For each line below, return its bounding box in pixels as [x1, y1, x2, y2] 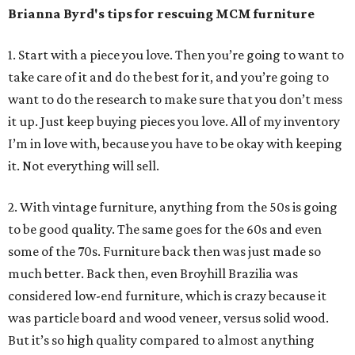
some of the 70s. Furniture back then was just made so [8, 243, 321, 260]
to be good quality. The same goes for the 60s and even [8, 221, 322, 238]
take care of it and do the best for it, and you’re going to [8, 69, 329, 86]
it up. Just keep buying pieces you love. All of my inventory [8, 113, 340, 130]
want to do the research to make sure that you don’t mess [8, 91, 342, 108]
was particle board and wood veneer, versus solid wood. [8, 310, 329, 326]
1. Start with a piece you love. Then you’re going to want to [8, 47, 344, 63]
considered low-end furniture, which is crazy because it [8, 288, 326, 304]
